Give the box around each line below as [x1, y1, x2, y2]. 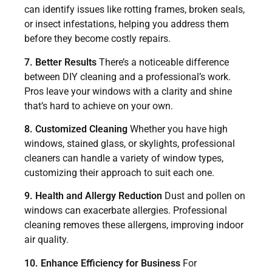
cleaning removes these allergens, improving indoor [24, 219, 243, 231]
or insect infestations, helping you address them [24, 18, 229, 30]
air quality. [24, 234, 69, 246]
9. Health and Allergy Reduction [24, 190, 162, 202]
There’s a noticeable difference [97, 56, 229, 68]
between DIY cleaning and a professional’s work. [24, 70, 231, 83]
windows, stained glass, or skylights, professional [24, 137, 235, 149]
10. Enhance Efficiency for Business [24, 257, 180, 269]
